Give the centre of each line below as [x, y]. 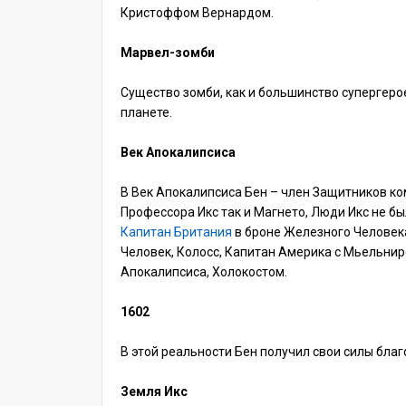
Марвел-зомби [168, 53]
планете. [146, 112]
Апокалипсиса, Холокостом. [204, 272]
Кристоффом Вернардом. [197, 13]
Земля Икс [154, 391]
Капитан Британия [176, 232]
